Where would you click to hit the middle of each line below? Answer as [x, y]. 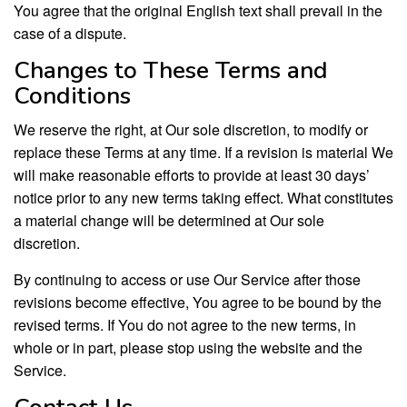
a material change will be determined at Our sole [169, 220]
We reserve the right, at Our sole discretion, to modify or [191, 129]
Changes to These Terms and [171, 70]
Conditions [72, 95]
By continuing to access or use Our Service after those [187, 279]
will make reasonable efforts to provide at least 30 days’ [192, 174]
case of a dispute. [70, 33]
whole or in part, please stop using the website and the [188, 347]
